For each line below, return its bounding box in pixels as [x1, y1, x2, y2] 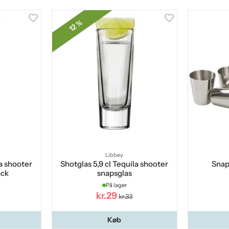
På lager [105, 181, 127, 189]
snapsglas [97, 168, 132, 178]
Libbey [105, 151, 124, 159]
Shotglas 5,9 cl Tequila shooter [60, 159, 169, 169]
